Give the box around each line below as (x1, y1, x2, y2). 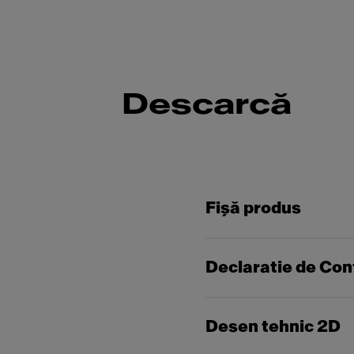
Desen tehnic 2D (205, 318, 341, 335)
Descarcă (122, 90, 292, 119)
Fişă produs (205, 200, 301, 217)
